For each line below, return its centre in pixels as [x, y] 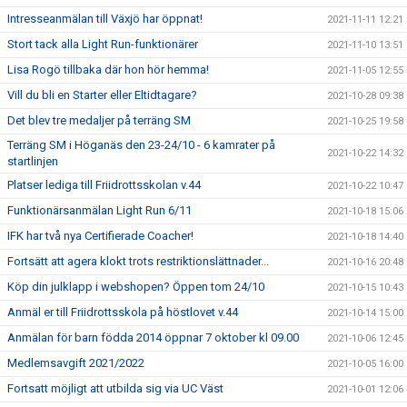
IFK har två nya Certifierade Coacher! [100, 236]
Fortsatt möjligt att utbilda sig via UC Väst [115, 388]
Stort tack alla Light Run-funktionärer [103, 44]
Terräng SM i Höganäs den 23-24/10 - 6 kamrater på [141, 145]
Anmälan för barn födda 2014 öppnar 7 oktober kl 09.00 [153, 338]
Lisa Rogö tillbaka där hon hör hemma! [108, 69]
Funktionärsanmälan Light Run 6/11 [99, 210]
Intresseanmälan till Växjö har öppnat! [105, 19]
